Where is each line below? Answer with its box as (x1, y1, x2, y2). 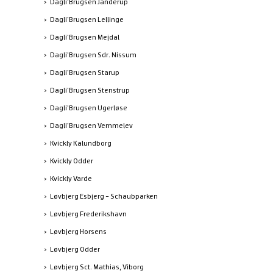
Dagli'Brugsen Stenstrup (50, 85, 130, 94)
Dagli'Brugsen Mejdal (50, 32, 119, 41)
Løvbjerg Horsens (50, 227, 107, 236)
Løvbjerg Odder (50, 244, 100, 253)
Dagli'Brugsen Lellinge (50, 15, 124, 24)
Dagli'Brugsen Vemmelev (50, 121, 133, 130)
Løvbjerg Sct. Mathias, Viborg (50, 262, 144, 271)
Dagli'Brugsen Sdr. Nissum (50, 50, 136, 59)
